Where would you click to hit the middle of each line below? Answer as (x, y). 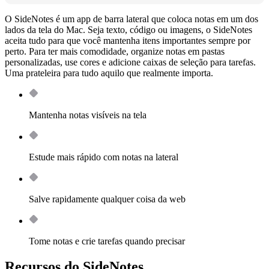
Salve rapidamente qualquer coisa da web (107, 199)
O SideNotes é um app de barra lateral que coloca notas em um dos (131, 19)
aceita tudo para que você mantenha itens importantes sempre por (128, 41)
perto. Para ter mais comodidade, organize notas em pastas (115, 52)
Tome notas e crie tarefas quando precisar (107, 241)
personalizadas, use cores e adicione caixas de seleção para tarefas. (130, 62)
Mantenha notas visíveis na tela (88, 115)
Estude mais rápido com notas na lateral (104, 157)
